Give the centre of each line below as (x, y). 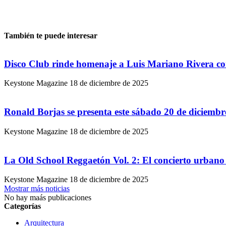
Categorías (22, 206)
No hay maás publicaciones (48, 198)
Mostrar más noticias (37, 189)
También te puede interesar (51, 36)
